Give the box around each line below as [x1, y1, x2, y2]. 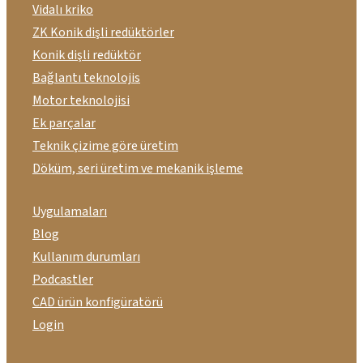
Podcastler [32, 271, 93, 289]
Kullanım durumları [32, 248, 140, 267]
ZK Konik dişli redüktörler [32, 23, 174, 41]
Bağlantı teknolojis [32, 68, 140, 87]
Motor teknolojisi [32, 91, 130, 109]
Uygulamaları [32, 203, 107, 221]
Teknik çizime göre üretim [32, 136, 178, 155]
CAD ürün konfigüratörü [32, 293, 163, 312]
